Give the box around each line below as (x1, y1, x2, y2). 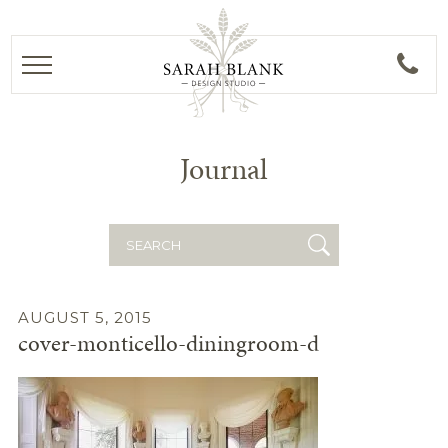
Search (108, 225, 161, 244)
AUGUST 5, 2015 (17, 308, 152, 327)
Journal (179, 148, 268, 190)
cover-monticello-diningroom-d (17, 327, 319, 359)
